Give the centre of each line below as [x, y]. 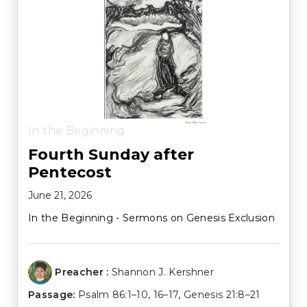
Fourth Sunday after [111, 155]
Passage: [52, 294]
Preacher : [82, 272]
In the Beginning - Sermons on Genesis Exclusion [152, 218]
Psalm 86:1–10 [113, 294]
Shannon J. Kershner [162, 272]
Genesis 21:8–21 [222, 294]
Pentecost [70, 173]
